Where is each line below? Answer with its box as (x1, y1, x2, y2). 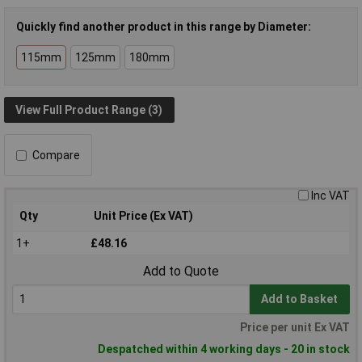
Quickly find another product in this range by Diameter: (16, 19, 311, 33)
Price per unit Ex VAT (240, 321, 350, 335)
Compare (32, 149, 80, 162)
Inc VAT (311, 189, 350, 203)
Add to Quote (143, 263, 219, 280)
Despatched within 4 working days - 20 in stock (98, 343, 350, 356)
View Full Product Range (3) (15, 103, 163, 116)
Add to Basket (261, 293, 339, 306)
